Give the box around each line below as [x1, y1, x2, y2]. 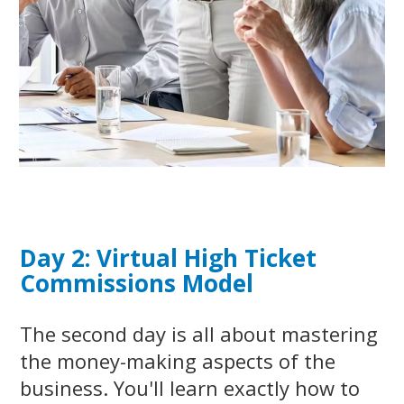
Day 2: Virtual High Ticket [20, 242, 317, 275]
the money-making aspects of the [20, 347, 335, 375]
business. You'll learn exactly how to [20, 374, 360, 402]
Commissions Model [20, 267, 253, 300]
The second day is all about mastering [20, 320, 378, 348]
